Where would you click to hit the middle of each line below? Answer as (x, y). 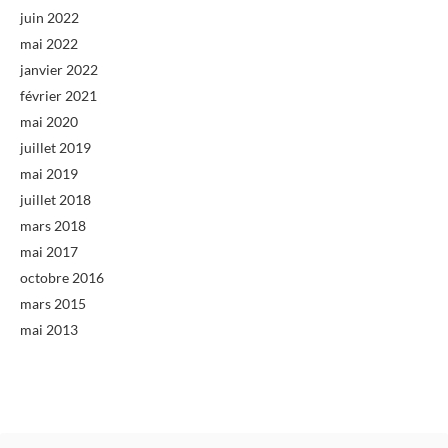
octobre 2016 (62, 277)
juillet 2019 (55, 147)
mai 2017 (49, 251)
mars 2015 (53, 303)
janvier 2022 (59, 69)
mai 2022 (49, 43)
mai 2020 (49, 121)
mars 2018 (53, 225)
